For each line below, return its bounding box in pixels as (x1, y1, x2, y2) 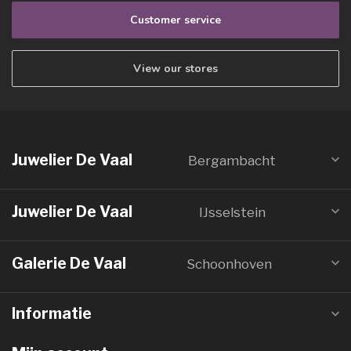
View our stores (133, 61, 218, 77)
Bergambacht (188, 153, 276, 169)
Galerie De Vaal (12, 254, 126, 273)
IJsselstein (198, 204, 266, 221)
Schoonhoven (186, 256, 272, 273)
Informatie (12, 304, 92, 324)
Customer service (130, 13, 221, 28)
